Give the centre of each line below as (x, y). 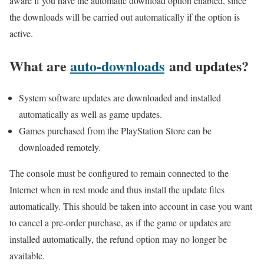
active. (21, 33)
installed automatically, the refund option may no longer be (118, 239)
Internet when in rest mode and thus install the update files (117, 190)
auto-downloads (117, 65)
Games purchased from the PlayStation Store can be (115, 131)
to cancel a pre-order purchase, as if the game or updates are (120, 223)
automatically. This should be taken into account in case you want (131, 206)
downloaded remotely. (60, 147)
